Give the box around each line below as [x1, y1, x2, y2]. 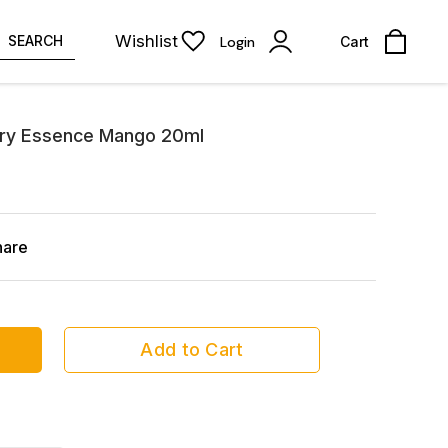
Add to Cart [140, 339, 244, 360]
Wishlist [115, 31, 178, 51]
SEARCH [8, 32, 63, 49]
